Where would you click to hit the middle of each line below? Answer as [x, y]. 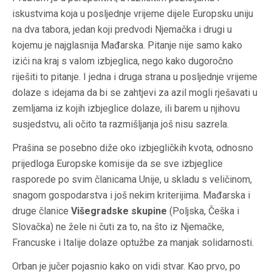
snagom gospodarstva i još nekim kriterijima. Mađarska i [131, 195]
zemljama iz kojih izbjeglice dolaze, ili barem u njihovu [126, 109]
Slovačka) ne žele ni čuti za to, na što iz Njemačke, [118, 227]
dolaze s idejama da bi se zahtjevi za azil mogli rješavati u [135, 93]
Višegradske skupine [119, 211]
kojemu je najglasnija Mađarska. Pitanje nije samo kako [127, 46]
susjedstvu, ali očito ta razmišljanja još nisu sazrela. [121, 124]
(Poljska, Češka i [203, 211]
